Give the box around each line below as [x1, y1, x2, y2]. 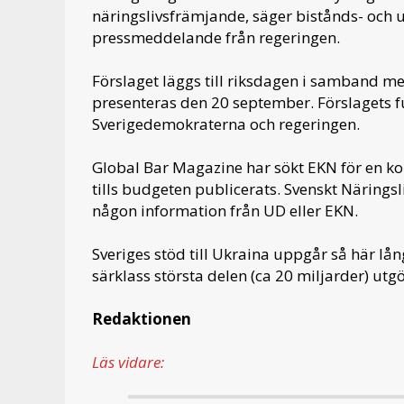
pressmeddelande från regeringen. [92, 26, 340, 48]
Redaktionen [92, 308, 191, 329]
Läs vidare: [92, 351, 164, 372]
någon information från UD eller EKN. [92, 199, 358, 221]
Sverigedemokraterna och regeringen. [92, 113, 360, 134]
